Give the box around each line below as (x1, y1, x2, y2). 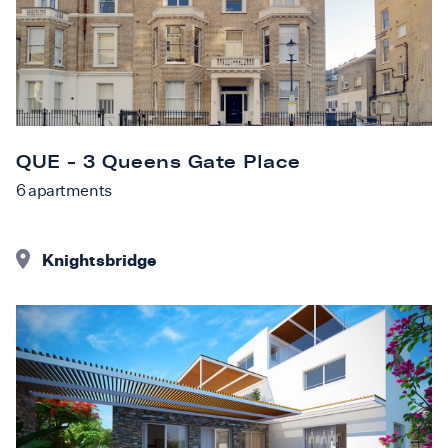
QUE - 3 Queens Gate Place (16, 150, 301, 173)
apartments (25, 180, 112, 200)
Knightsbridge (42, 249, 156, 270)
